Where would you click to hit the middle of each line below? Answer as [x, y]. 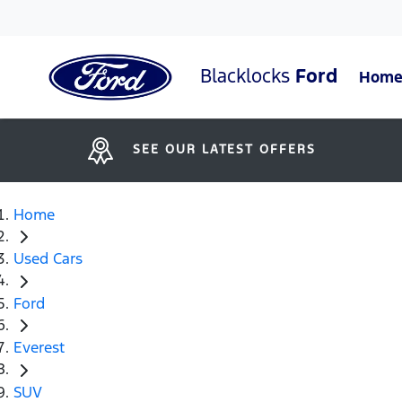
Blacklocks [248, 75]
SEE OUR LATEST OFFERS [224, 149]
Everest [39, 348]
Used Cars [48, 259]
